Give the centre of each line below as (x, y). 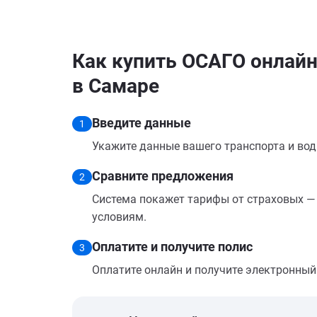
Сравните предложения (163, 176)
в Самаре (116, 86)
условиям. (119, 217)
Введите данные (142, 123)
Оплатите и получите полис (172, 247)
